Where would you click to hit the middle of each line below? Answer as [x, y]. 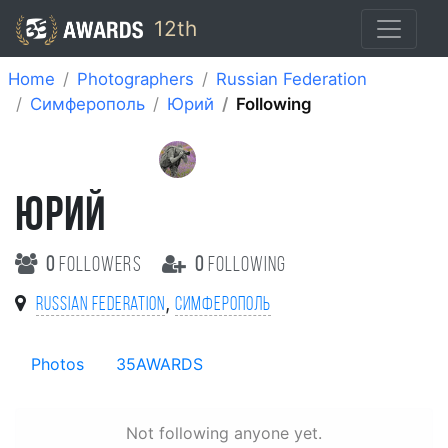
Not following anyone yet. [224, 432]
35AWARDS [159, 363]
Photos [57, 363]
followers [100, 265]
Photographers [135, 79]
